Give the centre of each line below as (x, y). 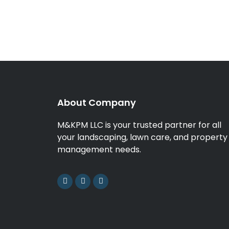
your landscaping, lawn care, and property (142, 138)
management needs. (99, 150)
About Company (97, 103)
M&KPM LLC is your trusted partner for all (139, 125)
